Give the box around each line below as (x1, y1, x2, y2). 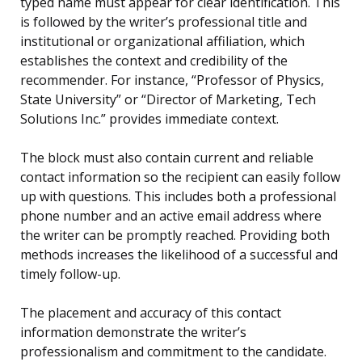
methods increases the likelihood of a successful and (20, 246, 338, 264)
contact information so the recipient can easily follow (20, 168, 340, 187)
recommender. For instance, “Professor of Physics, (20, 71, 324, 90)
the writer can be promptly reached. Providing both (20, 226, 330, 245)
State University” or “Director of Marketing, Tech (20, 90, 316, 109)
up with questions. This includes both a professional (20, 187, 336, 206)
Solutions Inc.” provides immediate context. (20, 110, 279, 128)
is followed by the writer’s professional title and (20, 13, 307, 32)
